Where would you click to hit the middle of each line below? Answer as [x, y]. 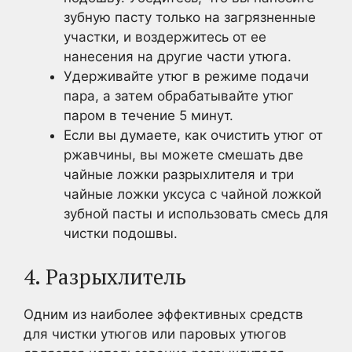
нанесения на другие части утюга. [178, 57]
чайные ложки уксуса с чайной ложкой [192, 194]
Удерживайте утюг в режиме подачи [186, 76]
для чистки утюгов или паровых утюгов [155, 334]
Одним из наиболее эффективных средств [163, 314]
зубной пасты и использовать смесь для [196, 214]
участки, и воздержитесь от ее [165, 37]
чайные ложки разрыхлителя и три [179, 174]
